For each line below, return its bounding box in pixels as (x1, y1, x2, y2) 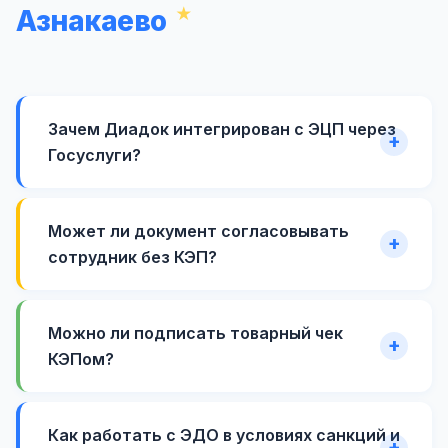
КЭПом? (48, 348, 114, 369)
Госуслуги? (48, 144, 141, 165)
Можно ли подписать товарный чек (48, 322, 343, 343)
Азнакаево (16, 3, 167, 38)
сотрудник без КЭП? (48, 246, 217, 267)
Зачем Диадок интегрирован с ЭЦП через (48, 118, 396, 139)
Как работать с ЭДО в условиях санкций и (48, 424, 400, 445)
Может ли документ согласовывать (48, 220, 349, 241)
